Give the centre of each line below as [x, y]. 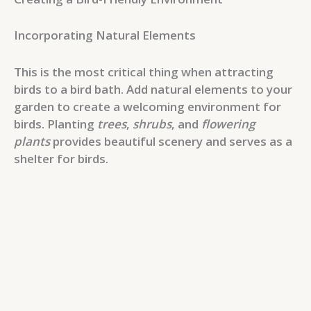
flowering [228, 124]
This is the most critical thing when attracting [144, 72]
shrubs [152, 124]
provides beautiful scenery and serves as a [171, 141]
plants [32, 141]
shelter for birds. [61, 158]
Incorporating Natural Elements [105, 35]
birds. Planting [56, 124]
